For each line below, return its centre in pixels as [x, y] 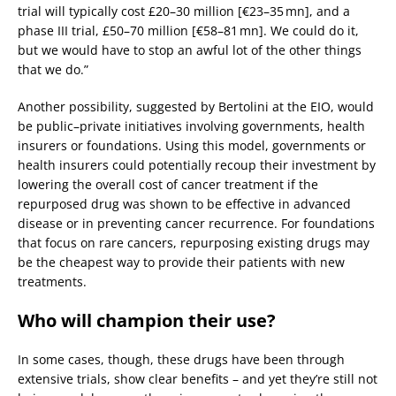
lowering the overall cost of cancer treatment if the [168, 184]
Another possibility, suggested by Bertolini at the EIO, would [196, 106]
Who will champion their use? [147, 320]
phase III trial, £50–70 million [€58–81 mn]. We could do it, [188, 30]
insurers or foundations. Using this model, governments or [192, 145]
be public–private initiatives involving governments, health [191, 126]
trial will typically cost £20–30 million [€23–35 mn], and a [184, 11]
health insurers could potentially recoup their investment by [197, 164]
